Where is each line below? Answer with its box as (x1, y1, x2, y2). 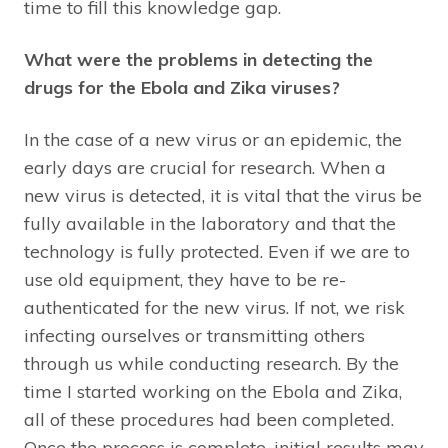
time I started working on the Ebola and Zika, (24, 380, 402, 404)
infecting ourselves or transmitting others (24, 324, 365, 348)
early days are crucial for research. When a (24, 156, 386, 180)
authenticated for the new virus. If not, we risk (24, 296, 405, 320)
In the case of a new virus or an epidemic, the (24, 128, 402, 152)
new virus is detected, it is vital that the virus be (24, 184, 422, 208)
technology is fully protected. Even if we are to (24, 240, 410, 264)
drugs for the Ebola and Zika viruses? (24, 76, 340, 100)
